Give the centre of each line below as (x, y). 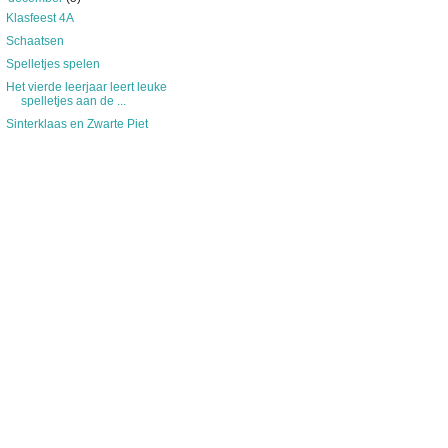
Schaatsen (34, 41)
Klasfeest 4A (39, 18)
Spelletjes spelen (52, 64)
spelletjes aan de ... (73, 101)
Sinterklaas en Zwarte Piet (76, 124)
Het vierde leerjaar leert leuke (86, 87)
